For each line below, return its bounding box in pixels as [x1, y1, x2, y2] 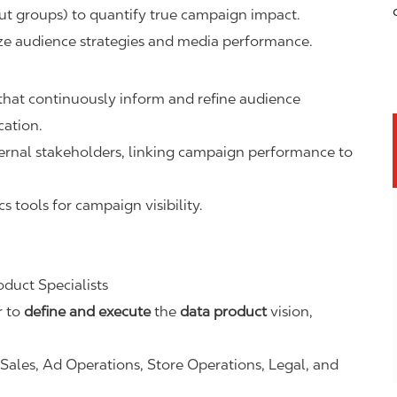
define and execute [24, 303, 151, 320]
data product [180, 303, 267, 320]
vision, [267, 303, 313, 320]
